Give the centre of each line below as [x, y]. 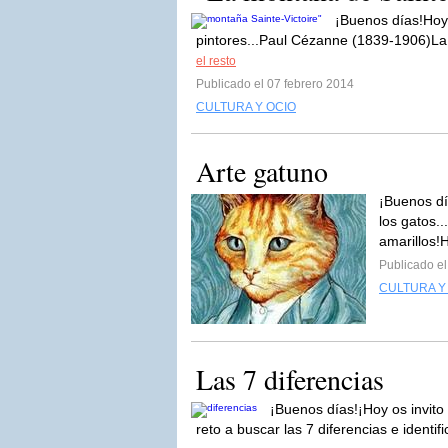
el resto [216, 61]
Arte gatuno [262, 171]
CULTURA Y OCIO [246, 107]
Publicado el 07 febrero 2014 [275, 84]
